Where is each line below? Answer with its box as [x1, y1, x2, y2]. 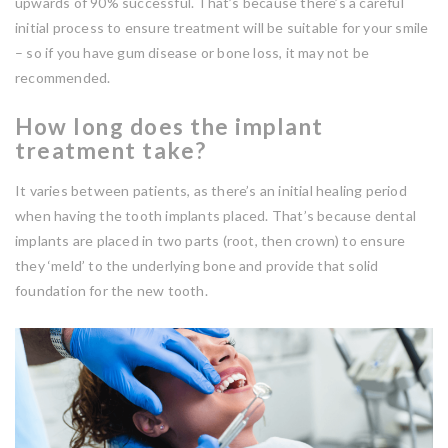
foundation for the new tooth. [15, 282, 211, 299]
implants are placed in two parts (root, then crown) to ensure [15, 232, 406, 249]
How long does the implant [15, 113, 324, 140]
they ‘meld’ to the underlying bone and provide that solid [15, 257, 379, 274]
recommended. [15, 69, 114, 86]
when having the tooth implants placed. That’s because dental [15, 207, 417, 224]
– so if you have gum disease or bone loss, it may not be [15, 44, 370, 61]
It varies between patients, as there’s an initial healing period [15, 182, 407, 199]
